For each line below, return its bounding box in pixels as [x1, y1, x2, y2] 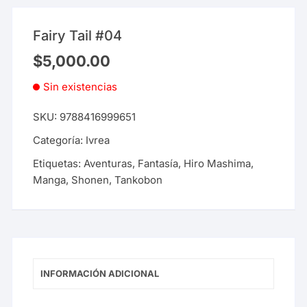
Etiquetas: [33, 157, 84, 171]
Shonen [71, 173, 110, 187]
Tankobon [114, 173, 163, 187]
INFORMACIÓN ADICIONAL [40, 268, 160, 280]
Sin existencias [43, 80, 118, 94]
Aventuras [84, 157, 133, 171]
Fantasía [138, 157, 179, 171]
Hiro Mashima [184, 157, 251, 171]
